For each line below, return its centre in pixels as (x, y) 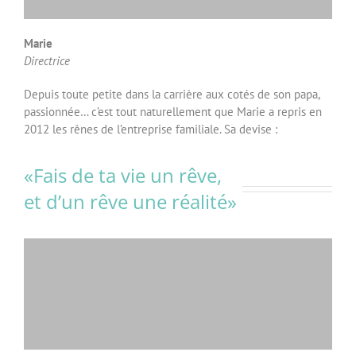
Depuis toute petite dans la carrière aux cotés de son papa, (171, 94)
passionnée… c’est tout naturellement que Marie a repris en (172, 111)
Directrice (46, 60)
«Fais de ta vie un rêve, (122, 175)
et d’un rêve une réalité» (130, 201)
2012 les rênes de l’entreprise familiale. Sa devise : (150, 129)
